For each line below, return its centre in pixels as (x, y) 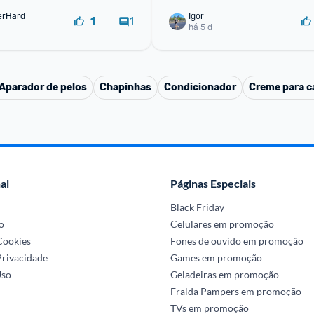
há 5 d (200, 27)
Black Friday (197, 207)
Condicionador (200, 87)
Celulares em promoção (222, 224)
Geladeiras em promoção (224, 274)
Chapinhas (125, 87)
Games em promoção (216, 258)
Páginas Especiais (213, 183)
